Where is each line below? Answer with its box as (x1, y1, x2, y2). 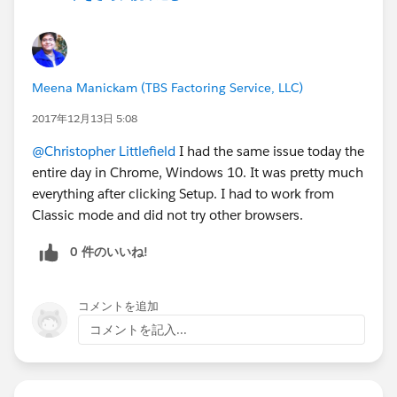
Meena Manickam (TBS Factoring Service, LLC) (32, 79, 303, 96)
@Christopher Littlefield (32, 142, 175, 160)
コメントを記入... (90, 321, 187, 338)
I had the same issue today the (175, 142, 364, 160)
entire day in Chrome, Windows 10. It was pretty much (32, 163, 363, 181)
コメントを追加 (78, 298, 159, 314)
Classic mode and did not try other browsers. (32, 206, 303, 223)
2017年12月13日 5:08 (32, 110, 137, 126)
